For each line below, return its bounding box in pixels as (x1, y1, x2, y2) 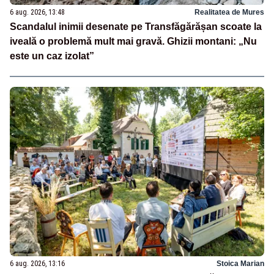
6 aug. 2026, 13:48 (10, 8, 65, 17)
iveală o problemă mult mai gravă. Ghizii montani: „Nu (10, 36, 257, 47)
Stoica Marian (217, 259, 264, 268)
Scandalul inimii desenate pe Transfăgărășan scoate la (10, 21, 262, 32)
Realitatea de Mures (194, 8, 264, 17)
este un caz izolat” (10, 51, 94, 62)
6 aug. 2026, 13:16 (10, 259, 65, 268)
